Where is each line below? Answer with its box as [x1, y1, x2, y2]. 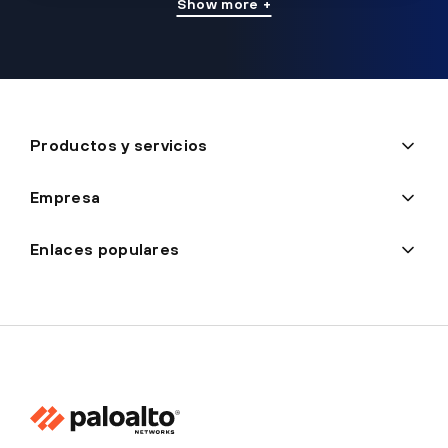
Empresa [30, 188, 101, 207]
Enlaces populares [30, 240, 180, 259]
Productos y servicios [30, 136, 208, 155]
